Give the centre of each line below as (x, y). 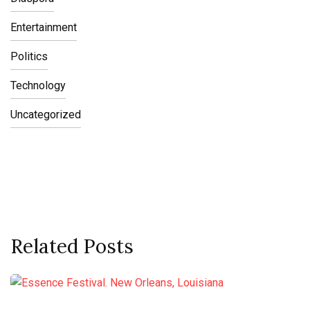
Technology (38, 85)
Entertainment (44, 27)
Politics (29, 56)
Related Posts (72, 246)
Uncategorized (46, 115)
